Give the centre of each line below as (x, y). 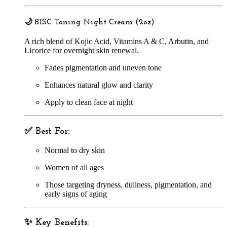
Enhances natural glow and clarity (99, 85)
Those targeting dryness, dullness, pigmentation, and (128, 184)
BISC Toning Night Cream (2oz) (95, 22)
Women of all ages (74, 167)
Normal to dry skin (75, 150)
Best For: (52, 131)
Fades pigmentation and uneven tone (103, 68)
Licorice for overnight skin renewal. (82, 51)
